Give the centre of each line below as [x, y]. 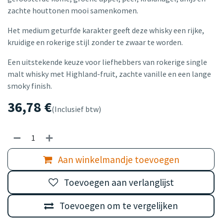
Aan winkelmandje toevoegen [117, 159]
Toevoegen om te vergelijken [119, 206]
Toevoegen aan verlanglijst [119, 183]
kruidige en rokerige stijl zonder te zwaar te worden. [96, 42]
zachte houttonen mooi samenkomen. [74, 11]
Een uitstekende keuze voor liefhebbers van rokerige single [107, 62]
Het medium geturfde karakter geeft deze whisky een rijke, [106, 30]
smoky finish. [30, 86]
